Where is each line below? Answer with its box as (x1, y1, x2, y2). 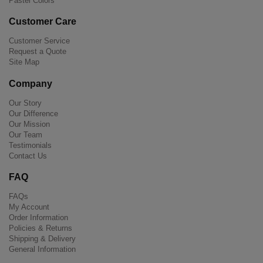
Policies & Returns (9, 224, 72, 233)
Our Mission (9, 119, 50, 129)
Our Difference (9, 109, 58, 118)
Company (9, 78, 52, 89)
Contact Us (9, 151, 47, 160)
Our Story (9, 98, 42, 107)
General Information (9, 245, 76, 254)
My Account (9, 203, 49, 212)
